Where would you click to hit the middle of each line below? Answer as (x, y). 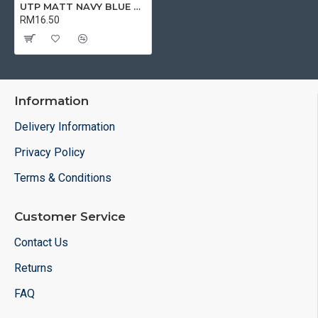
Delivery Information (65, 127)
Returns (33, 268)
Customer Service (70, 216)
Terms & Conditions (63, 178)
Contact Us (41, 242)
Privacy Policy (50, 152)
